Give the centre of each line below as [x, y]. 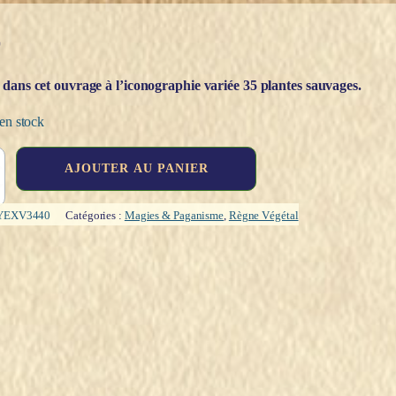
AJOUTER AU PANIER [136, 168]
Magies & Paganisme [174, 215]
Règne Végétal [263, 215]
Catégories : [95, 215]
